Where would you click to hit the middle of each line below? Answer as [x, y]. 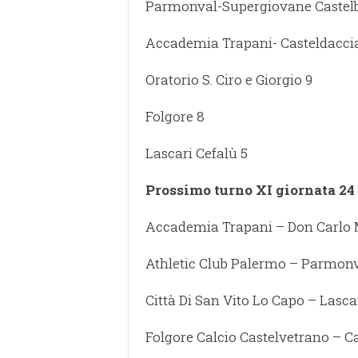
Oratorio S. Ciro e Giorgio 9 [229, 79]
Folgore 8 [175, 116]
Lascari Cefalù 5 [197, 153]
